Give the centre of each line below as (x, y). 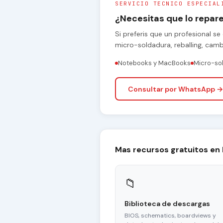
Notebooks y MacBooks (154, 63)
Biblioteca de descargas (167, 204)
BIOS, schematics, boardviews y (170, 216)
